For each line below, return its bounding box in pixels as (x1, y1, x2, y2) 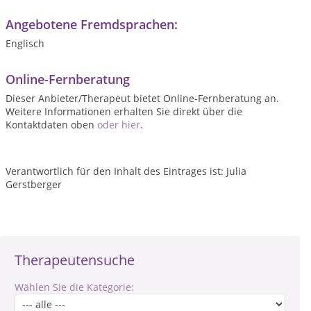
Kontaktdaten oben (6, 118, 97, 131)
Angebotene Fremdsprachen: (6, 16, 178, 33)
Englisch (6, 37, 44, 50)
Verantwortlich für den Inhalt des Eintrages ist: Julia (6, 165, 246, 178)
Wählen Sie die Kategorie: (15, 280, 134, 294)
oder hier (97, 118, 140, 131)
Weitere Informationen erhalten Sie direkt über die (6, 105, 242, 118)
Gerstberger (6, 178, 62, 191)
